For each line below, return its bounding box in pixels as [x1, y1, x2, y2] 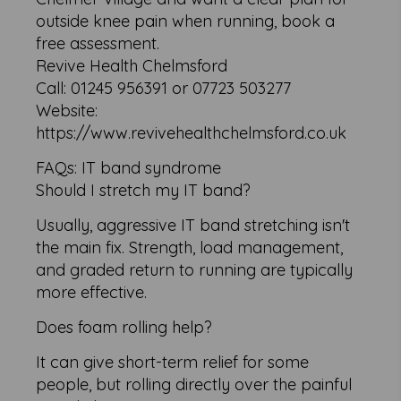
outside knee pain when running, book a [36, 10, 336, 31]
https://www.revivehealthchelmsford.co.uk [36, 122, 347, 143]
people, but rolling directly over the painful [36, 373, 353, 395]
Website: [36, 99, 98, 121]
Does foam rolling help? [36, 316, 213, 337]
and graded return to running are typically [36, 259, 354, 280]
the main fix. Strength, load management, [36, 236, 344, 258]
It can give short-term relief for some [36, 351, 310, 372]
